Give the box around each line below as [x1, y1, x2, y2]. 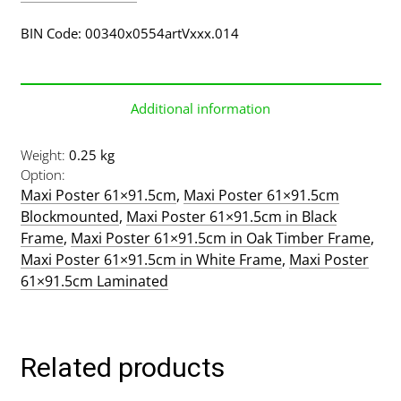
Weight [20, 145, 62, 164]
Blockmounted [20, 206, 119, 226]
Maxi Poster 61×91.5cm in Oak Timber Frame [70, 227, 371, 248]
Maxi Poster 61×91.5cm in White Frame [20, 249, 282, 269]
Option [20, 165, 62, 183]
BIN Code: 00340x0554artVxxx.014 [20, 23, 239, 42]
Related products [20, 349, 225, 388]
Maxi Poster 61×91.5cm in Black [125, 206, 337, 226]
